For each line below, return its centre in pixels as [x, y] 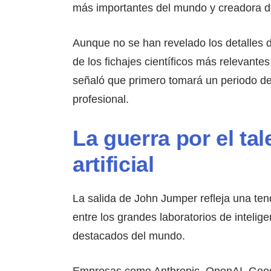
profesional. [101, 99]
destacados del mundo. [129, 236]
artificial [113, 164]
